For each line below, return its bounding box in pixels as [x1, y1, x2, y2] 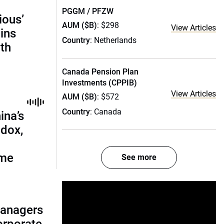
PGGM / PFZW [62, 6, 113, 16]
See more [121, 152, 156, 162]
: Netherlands [90, 35, 136, 45]
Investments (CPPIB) [62, 78, 137, 87]
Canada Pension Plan [62, 67, 138, 76]
